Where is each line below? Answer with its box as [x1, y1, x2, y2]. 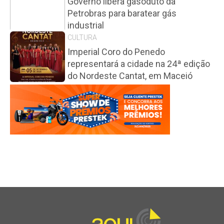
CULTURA [67, 33, 97, 41]
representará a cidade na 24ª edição [67, 58, 210, 69]
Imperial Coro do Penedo [67, 46, 165, 57]
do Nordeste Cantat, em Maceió [67, 70, 192, 81]
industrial [67, 20, 104, 30]
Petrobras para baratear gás [67, 8, 176, 18]
